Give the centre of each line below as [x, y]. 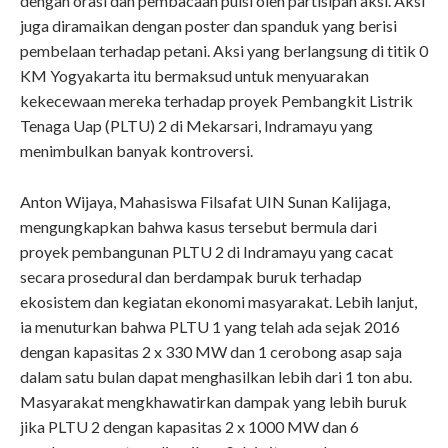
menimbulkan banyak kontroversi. [136, 151]
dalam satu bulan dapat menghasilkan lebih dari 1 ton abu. [216, 377]
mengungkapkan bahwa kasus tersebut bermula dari [198, 227]
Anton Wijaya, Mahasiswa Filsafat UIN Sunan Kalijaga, [205, 202]
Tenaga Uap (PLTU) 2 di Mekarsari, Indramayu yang [196, 126]
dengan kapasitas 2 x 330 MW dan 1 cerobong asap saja [211, 352]
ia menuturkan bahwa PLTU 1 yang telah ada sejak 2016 [210, 327]
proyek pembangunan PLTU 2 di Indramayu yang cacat [206, 252]
